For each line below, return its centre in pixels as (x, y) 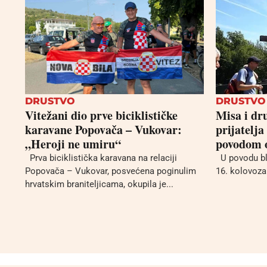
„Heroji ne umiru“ (73, 144)
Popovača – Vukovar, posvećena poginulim (111, 171)
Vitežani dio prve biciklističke (101, 116)
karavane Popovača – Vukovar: (103, 130)
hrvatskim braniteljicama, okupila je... (99, 184)
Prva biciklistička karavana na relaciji (101, 158)
